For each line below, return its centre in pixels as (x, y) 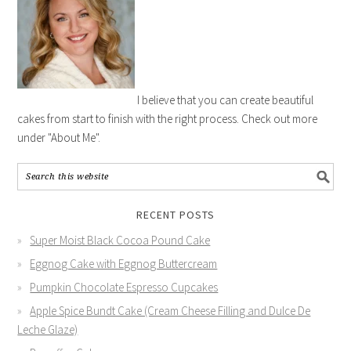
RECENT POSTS (175, 214)
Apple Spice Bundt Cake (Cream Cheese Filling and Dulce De (170, 310)
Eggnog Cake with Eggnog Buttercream (124, 263)
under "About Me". (59, 137)
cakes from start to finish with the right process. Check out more (168, 118)
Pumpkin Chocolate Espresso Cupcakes (124, 287)
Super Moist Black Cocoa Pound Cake (120, 240)
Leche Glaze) (48, 329)
